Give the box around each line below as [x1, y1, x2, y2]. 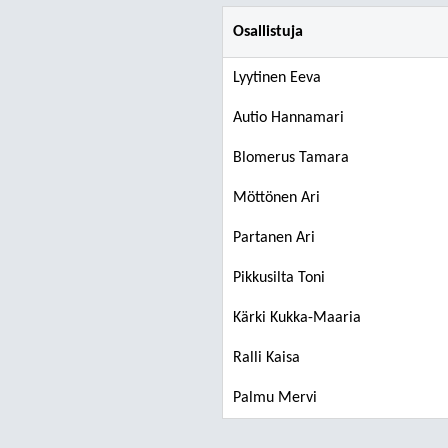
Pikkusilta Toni [233, 270, 325, 286]
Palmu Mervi [233, 390, 317, 406]
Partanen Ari [233, 230, 315, 246]
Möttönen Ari [233, 190, 320, 206]
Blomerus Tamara [233, 150, 349, 166]
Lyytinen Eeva [233, 70, 321, 86]
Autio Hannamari [233, 110, 344, 126]
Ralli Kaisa [233, 350, 300, 366]
